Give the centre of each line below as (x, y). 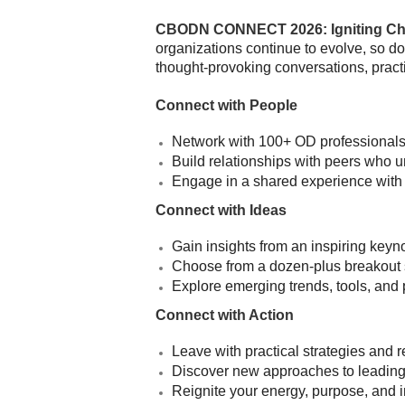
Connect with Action (225, 315)
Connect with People (226, 105)
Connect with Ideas (221, 210)
